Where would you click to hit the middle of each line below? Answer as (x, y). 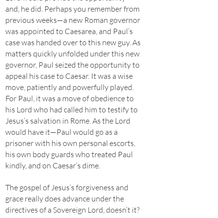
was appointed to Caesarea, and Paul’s (69, 31)
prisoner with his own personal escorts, (70, 143)
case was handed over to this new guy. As (73, 42)
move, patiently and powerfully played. (70, 87)
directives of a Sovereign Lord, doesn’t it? (73, 210)
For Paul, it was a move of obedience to (70, 98)
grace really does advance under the (65, 199)
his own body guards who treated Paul (69, 154)
